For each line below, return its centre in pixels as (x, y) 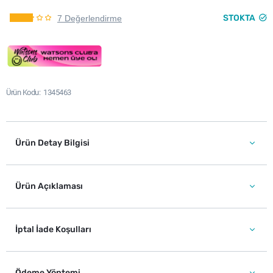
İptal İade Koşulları (53, 229)
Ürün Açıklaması (49, 186)
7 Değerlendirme (90, 18)
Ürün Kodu (23, 92)
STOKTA (239, 18)
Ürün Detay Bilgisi (52, 143)
